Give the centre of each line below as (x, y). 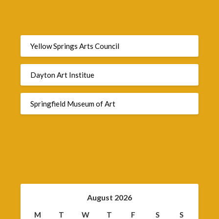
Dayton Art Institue (63, 75)
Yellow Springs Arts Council (75, 46)
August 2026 (109, 197)
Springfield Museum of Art (73, 104)
